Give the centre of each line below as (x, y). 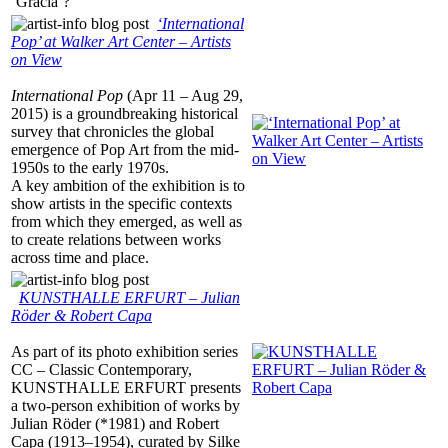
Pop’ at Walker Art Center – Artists (121, 42)
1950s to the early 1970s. (90, 168)
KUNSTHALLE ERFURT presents (126, 388)
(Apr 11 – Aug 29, (183, 96)
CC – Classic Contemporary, (101, 370)
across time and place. (80, 258)
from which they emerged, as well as (126, 222)
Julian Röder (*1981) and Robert (115, 424)
